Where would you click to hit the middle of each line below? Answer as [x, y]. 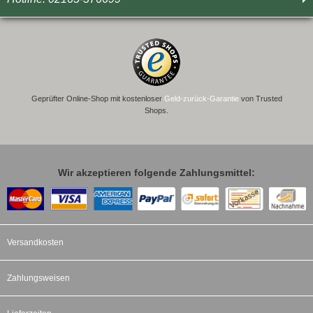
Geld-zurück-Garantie [201, 98]
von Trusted [260, 98]
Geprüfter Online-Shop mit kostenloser [97, 98]
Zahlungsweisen [38, 278]
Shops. [156, 110]
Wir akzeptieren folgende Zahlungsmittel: [156, 172]
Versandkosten [35, 243]
